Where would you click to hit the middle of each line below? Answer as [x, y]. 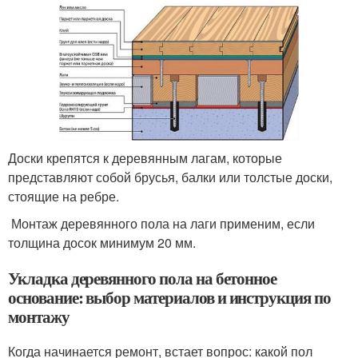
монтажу [39, 316]
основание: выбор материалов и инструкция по [169, 297]
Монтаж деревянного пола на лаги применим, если [161, 223]
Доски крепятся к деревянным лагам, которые [145, 157]
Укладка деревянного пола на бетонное [143, 278]
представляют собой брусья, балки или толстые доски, [170, 177]
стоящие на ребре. [64, 196]
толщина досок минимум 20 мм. [102, 242]
